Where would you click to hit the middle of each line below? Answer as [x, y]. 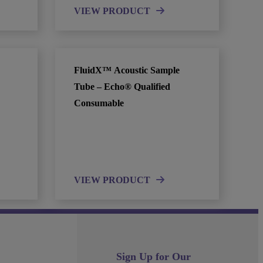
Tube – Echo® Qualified [122, 87]
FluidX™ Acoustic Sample [127, 70]
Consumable [99, 103]
